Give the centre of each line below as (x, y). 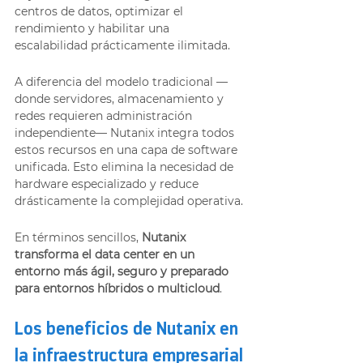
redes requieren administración (105, 115)
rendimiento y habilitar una (94, 28)
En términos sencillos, (78, 237)
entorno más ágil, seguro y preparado (123, 271)
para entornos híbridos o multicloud (117, 288)
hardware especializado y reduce (108, 184)
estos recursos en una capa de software (128, 149)
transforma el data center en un (106, 254)
